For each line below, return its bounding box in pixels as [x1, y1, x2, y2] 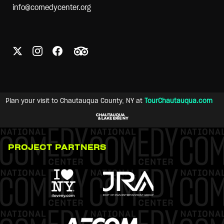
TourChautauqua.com [144, 97, 212, 105]
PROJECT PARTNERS [8, 144, 106, 152]
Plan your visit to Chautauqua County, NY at [5, 97, 144, 105]
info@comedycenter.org [12, 4, 91, 12]
